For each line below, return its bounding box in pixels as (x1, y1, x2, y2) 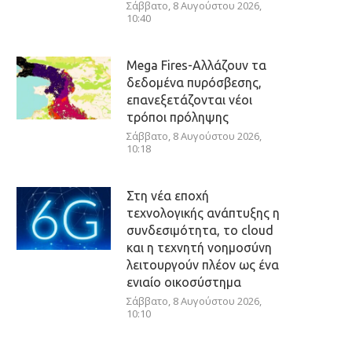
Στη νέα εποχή (126, 189, 209, 203)
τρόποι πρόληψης (126, 110, 229, 124)
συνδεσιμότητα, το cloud (126, 223, 273, 237)
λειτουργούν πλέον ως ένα (126, 258, 279, 272)
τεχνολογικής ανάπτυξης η (126, 206, 280, 220)
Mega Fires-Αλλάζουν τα (126, 58, 266, 72)
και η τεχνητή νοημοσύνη (126, 240, 272, 255)
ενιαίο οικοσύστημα (126, 275, 241, 289)
